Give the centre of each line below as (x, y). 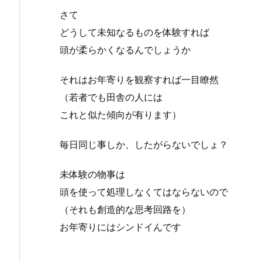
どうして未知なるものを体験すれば (135, 32)
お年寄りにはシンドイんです (120, 227)
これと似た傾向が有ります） (120, 115)
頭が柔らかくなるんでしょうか (125, 50)
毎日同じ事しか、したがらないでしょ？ (144, 144)
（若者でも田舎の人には (111, 97)
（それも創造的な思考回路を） (125, 209)
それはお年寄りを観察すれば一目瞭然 (139, 80)
